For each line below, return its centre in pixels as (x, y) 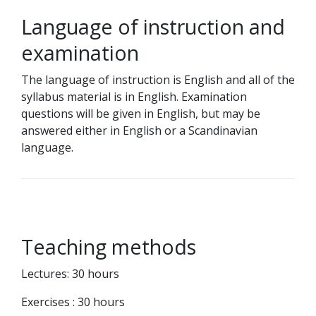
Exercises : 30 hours (73, 302)
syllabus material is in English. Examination (134, 97)
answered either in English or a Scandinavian (139, 130)
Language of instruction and (153, 26)
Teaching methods (109, 247)
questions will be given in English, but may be (141, 114)
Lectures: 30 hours (70, 274)
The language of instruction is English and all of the (158, 80)
